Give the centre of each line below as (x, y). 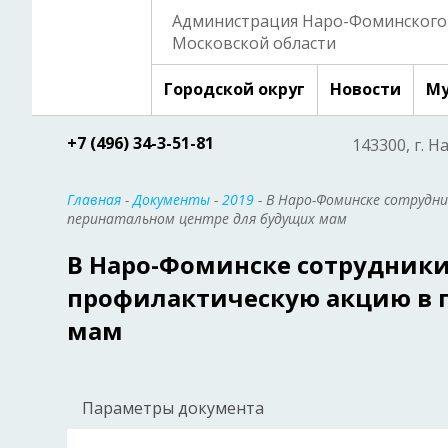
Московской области (254, 43)
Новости (365, 89)
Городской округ (234, 89)
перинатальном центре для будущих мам (207, 218)
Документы (171, 199)
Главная (94, 199)
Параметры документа (173, 408)
